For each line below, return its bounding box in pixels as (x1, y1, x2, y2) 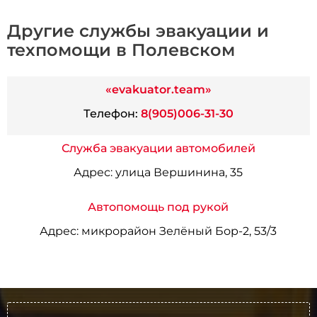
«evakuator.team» (105, 83, 212, 97)
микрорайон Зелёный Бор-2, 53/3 (79, 224, 277, 238)
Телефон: (83, 107, 138, 121)
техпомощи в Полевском (7, 40, 236, 61)
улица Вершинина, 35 (113, 166, 243, 180)
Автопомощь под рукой (88, 200, 229, 214)
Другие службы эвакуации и (7, 21, 270, 42)
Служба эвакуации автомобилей (61, 142, 255, 156)
